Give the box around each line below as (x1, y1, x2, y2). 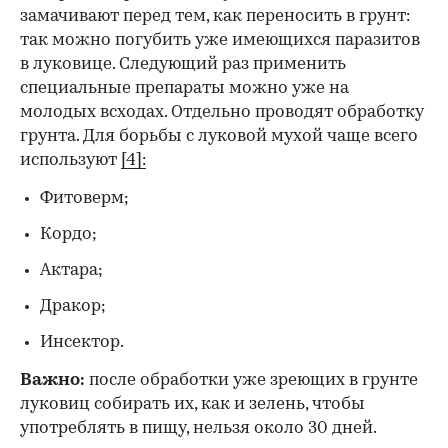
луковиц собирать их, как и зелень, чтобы (20, 395, 365, 413)
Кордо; (40, 225, 97, 243)
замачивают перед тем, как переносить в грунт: (20, 7, 410, 25)
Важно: (20, 371, 89, 389)
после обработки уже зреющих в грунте (89, 371, 418, 389)
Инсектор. (40, 333, 124, 351)
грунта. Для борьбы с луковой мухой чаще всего (20, 127, 418, 145)
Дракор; (40, 297, 106, 315)
